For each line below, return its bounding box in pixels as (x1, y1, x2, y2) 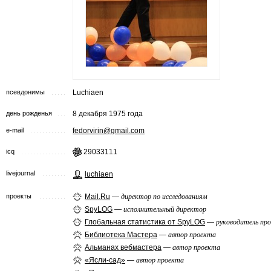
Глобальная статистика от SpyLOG (85, 218, 205, 226)
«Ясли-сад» (85, 256, 125, 264)
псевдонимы (6, 88, 45, 96)
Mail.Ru (85, 192, 110, 201)
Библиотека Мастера (85, 230, 157, 239)
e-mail (6, 126, 24, 134)
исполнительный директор (123, 205, 206, 214)
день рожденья (6, 109, 52, 117)
